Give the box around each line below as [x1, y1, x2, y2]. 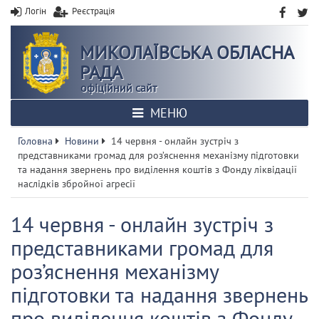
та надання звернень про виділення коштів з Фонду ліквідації [18, 163, 297, 176]
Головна [18, 135, 53, 147]
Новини [65, 135, 99, 147]
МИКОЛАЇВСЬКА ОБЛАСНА [80, 41, 293, 64]
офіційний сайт [80, 80, 157, 95]
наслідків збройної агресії [18, 177, 135, 190]
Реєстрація [72, 5, 115, 17]
